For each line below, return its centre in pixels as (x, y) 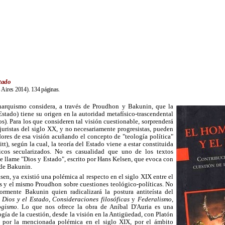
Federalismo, (156, 199)
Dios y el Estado (25, 199)
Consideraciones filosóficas (91, 199)
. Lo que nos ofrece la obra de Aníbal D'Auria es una (95, 207)
